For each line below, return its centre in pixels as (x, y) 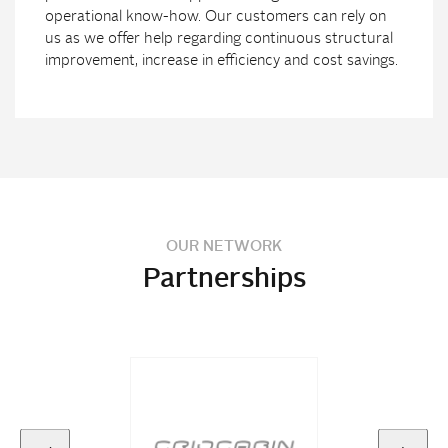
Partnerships (224, 279)
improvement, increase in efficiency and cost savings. (221, 61)
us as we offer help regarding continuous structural (219, 39)
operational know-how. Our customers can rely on (215, 17)
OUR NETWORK (224, 247)
